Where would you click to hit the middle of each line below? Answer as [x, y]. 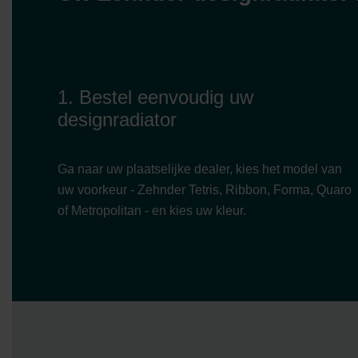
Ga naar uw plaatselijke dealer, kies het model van [200, 169]
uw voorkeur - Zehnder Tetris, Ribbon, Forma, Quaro [205, 190]
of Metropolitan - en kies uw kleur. [152, 211]
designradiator [117, 120]
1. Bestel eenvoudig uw [155, 97]
